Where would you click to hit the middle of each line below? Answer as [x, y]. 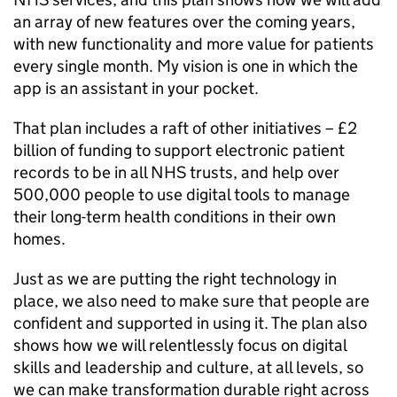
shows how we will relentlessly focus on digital [180, 345]
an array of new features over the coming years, [184, 22]
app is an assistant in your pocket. [136, 88]
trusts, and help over [263, 172]
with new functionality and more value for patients [194, 44]
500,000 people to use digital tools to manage [182, 195]
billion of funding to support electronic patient [179, 150]
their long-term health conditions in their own [175, 217]
